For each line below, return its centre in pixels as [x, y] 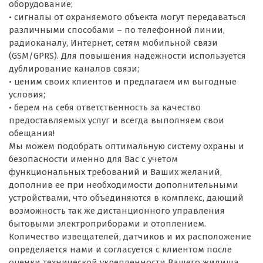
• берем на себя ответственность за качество [105, 107]
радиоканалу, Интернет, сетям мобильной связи [113, 43]
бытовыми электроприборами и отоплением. [107, 223]
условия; [27, 94]
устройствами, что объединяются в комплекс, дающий [126, 198]
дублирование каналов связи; [74, 68]
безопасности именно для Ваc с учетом [93, 159]
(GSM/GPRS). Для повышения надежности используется [127, 55]
